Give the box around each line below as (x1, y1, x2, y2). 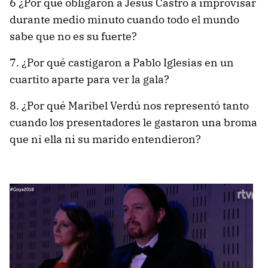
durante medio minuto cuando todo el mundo (10, 12, 239, 26)
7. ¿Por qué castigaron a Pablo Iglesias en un (10, 55, 234, 69)
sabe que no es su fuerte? (10, 29, 137, 43)
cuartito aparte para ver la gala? (10, 72, 169, 86)
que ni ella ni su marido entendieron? (10, 132, 201, 146)
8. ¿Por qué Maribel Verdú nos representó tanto (10, 98, 249, 112)
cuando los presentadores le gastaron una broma (10, 115, 257, 129)
